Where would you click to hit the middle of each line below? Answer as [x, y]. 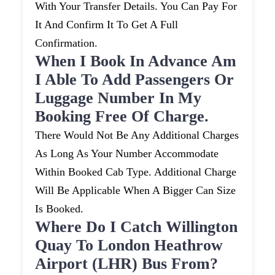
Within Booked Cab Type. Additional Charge [136, 172]
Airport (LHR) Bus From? [127, 264]
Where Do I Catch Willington [137, 227]
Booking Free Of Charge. [122, 117]
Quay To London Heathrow [129, 246]
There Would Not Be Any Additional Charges [137, 135]
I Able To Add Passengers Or [135, 80]
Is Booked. [60, 209]
